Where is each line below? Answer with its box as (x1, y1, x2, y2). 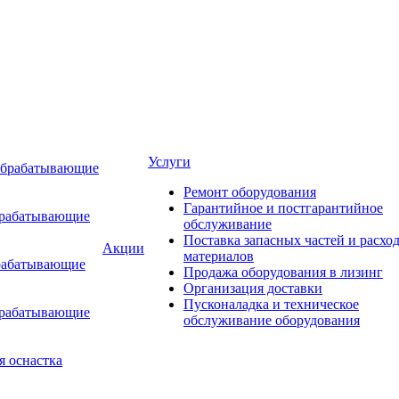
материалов (183, 248, 254, 264)
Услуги (148, 154, 191, 169)
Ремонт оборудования (183, 184, 316, 199)
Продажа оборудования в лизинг (183, 265, 383, 280)
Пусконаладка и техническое (183, 297, 359, 312)
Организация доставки (183, 281, 322, 296)
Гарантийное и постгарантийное (183, 200, 383, 216)
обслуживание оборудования (183, 313, 360, 328)
